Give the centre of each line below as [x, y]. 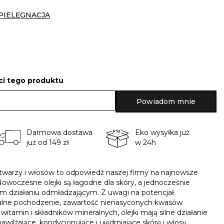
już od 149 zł [47, 143]
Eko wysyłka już [162, 133]
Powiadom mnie [166, 102]
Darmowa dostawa [59, 133]
